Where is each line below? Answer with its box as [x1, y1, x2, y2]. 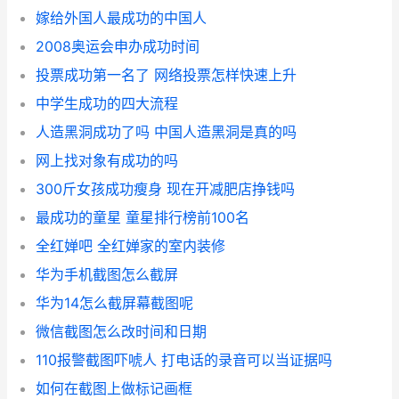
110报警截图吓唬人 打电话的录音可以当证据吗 [36, 351, 332, 370]
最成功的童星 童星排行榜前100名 [36, 208, 249, 227]
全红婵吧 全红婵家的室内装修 [36, 237, 225, 256]
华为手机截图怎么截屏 [36, 265, 178, 284]
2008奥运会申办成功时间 [36, 37, 199, 56]
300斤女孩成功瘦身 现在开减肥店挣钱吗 [36, 180, 295, 199]
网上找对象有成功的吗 [36, 151, 178, 170]
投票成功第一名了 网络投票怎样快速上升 [36, 66, 297, 85]
